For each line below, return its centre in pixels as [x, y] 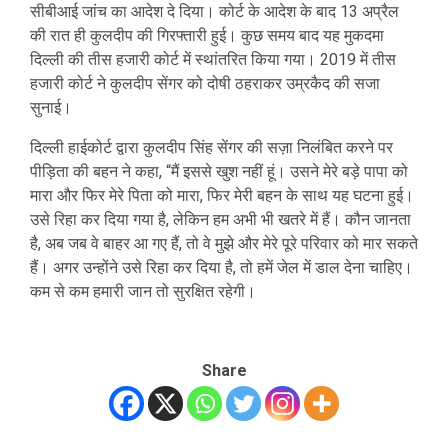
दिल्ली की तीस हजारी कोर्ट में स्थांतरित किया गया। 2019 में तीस [213, 59]
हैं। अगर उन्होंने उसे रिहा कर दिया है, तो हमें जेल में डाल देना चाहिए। [221, 267]
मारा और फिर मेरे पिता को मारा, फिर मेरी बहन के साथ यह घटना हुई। [222, 195]
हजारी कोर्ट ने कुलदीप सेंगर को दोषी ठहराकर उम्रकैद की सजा [205, 83]
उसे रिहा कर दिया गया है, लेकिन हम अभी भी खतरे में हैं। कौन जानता [220, 219]
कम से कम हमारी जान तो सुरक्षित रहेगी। [143, 291]
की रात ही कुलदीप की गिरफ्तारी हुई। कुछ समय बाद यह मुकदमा [207, 35]
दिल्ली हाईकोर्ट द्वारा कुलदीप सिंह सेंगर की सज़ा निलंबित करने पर [211, 147]
